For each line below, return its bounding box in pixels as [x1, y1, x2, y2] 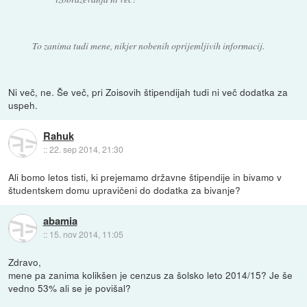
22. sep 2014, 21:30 [49, 143, 123, 156]
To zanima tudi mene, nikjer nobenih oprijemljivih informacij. [32, 38, 265, 52]
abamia [42, 213, 77, 229]
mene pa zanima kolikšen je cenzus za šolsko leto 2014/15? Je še [8, 267, 293, 282]
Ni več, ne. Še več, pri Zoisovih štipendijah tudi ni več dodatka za [8, 84, 288, 99]
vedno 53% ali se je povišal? [8, 280, 132, 295]
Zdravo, [8, 254, 42, 269]
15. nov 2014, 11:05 [49, 228, 123, 241]
